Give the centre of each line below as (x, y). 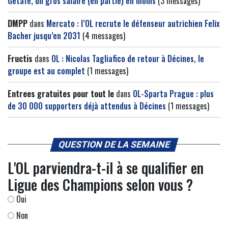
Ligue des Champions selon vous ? (100, 184)
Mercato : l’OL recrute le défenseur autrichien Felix (133, 23)
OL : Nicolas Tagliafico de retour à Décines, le (128, 58)
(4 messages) (103, 35)
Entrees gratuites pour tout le (61, 93)
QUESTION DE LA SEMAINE (114, 144)
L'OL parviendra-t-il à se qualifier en (106, 167)
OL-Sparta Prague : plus (173, 93)
